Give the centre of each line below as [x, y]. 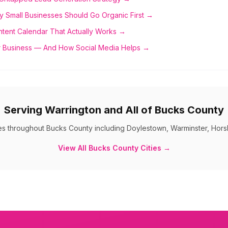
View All [73, 148]
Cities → [154, 148]
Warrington [73, 110]
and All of [128, 110]
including [110, 128]
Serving [24, 110]
